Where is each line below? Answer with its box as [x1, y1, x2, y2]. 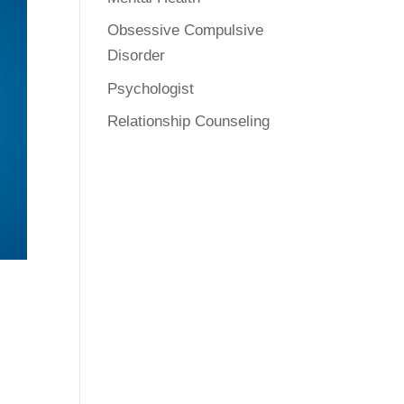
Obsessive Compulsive [107, 22, 264, 39]
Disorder [107, 47, 166, 64]
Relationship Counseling [107, 113, 271, 130]
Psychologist [107, 79, 195, 97]
